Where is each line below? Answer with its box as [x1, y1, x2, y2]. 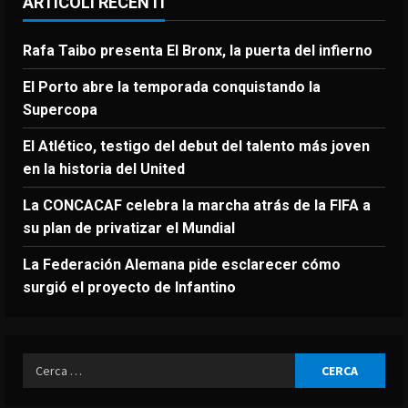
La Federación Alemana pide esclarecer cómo [23, 255, 341, 273]
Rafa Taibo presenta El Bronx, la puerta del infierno [23, 41, 372, 59]
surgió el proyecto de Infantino [23, 278, 236, 296]
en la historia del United [23, 159, 185, 178]
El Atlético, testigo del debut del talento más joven [23, 137, 370, 155]
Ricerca [22, 353, 71, 372]
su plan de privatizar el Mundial [23, 219, 235, 237]
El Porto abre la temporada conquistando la [23, 77, 321, 96]
